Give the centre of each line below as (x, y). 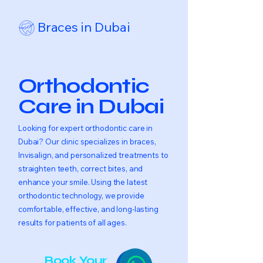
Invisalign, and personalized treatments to (93, 155)
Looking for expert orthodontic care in (86, 128)
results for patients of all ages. (73, 222)
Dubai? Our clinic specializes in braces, (87, 141)
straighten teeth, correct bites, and (81, 168)
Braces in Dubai (84, 27)
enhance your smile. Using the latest (83, 182)
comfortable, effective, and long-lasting (88, 209)
